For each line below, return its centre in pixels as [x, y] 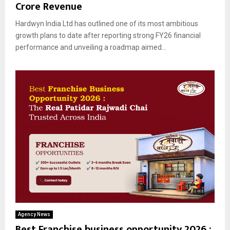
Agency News [34, 215]
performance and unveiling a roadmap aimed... [91, 47]
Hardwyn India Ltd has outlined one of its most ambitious [107, 23]
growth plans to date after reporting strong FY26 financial [108, 35]
